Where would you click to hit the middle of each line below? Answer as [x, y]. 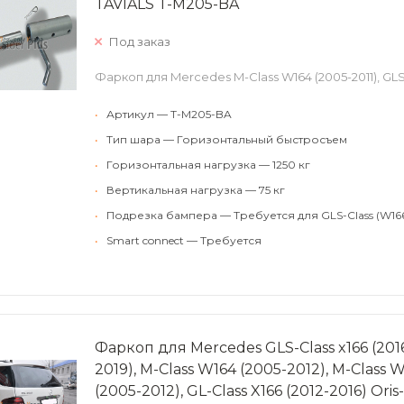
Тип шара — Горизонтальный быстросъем [227, 139]
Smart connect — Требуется [184, 240]
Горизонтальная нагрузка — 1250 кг [208, 165]
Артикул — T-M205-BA [169, 114]
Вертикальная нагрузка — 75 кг [196, 190]
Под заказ [140, 41]
